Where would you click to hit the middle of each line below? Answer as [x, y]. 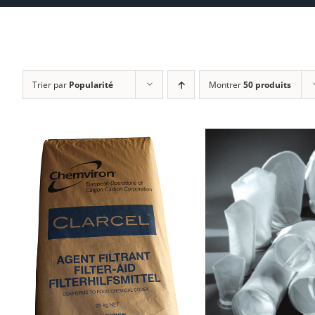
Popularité [91, 85]
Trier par [51, 85]
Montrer [226, 85]
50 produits [267, 85]
